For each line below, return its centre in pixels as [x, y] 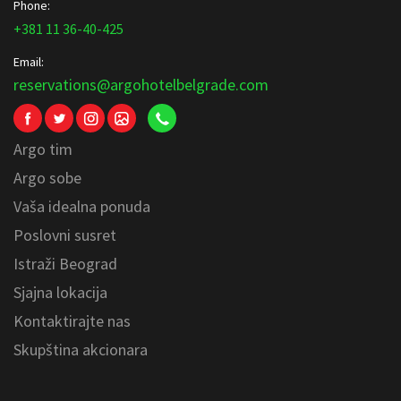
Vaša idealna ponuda [82, 206]
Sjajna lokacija [60, 292]
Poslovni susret [65, 235]
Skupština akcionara [81, 350]
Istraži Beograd [65, 264]
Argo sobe [47, 178]
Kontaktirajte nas [72, 321]
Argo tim [43, 149]
